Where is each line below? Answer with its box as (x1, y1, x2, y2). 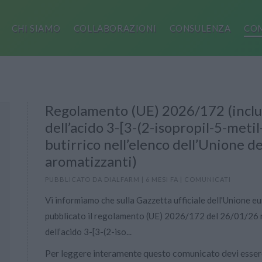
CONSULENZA (169, 23, 231, 33)
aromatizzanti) (45, 153, 137, 170)
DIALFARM (104, 175, 140, 183)
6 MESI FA (146, 175, 179, 183)
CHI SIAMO (11, 23, 61, 33)
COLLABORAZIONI (73, 23, 157, 33)
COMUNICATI (184, 175, 232, 183)
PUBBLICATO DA (45, 175, 105, 183)
